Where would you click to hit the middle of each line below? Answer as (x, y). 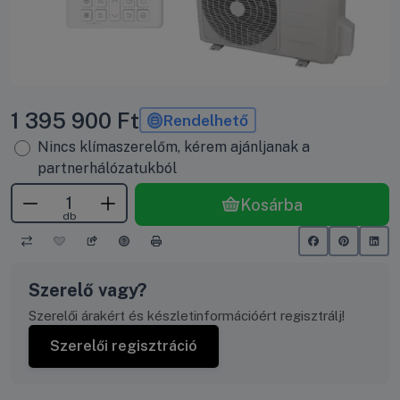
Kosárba (271, 204)
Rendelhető (206, 121)
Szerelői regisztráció (124, 346)
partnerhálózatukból (109, 169)
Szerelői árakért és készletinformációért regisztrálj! (187, 315)
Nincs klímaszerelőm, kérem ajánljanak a (174, 147)
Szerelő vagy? (87, 290)
